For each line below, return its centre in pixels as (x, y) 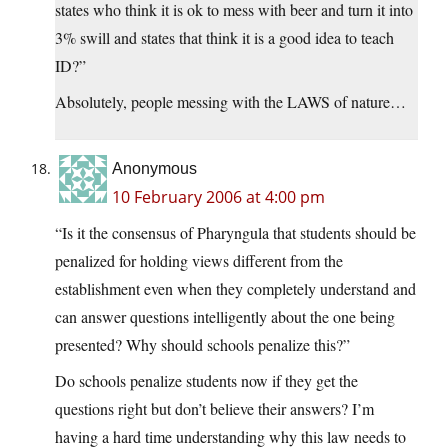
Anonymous (154, 169)
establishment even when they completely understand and (235, 289)
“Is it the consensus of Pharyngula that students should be (235, 233)
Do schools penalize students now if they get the (206, 381)
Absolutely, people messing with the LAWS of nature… (230, 102)
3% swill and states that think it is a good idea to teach (224, 38)
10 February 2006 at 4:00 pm (218, 197)
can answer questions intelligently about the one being (225, 317)
